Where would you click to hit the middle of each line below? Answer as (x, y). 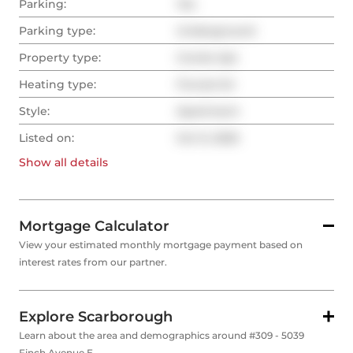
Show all (43, 163)
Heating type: (58, 85)
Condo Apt (207, 58)
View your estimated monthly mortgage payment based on (161, 245)
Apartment (208, 111)
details (87, 163)
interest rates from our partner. (93, 262)
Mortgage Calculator (94, 227)
